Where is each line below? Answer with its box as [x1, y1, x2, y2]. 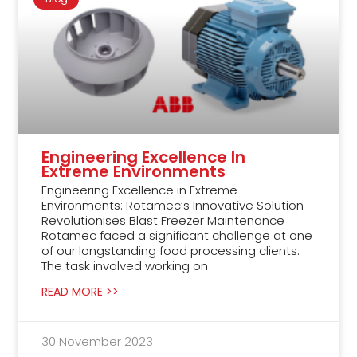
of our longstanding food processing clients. [41, 241, 300, 259]
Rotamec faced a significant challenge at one [41, 226, 313, 244]
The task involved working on [41, 257, 209, 274]
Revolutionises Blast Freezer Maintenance [41, 211, 285, 229]
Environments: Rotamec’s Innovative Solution [41, 196, 304, 214]
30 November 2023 [41, 332, 154, 350]
